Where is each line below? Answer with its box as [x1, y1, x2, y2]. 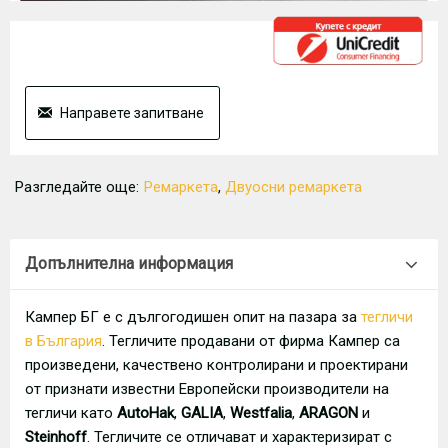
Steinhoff [25, 427, 87, 446]
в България [25, 331, 102, 350]
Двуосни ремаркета [225, 177, 362, 196]
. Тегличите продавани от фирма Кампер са [102, 331, 400, 350]
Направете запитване [59, 104, 204, 121]
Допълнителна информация [25, 254, 233, 274]
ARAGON [299, 403, 358, 422]
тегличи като [25, 403, 117, 422]
